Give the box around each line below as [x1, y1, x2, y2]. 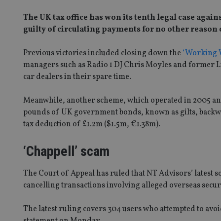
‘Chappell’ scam [23, 143, 110, 159]
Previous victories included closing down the [23, 47, 183, 59]
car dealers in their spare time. [23, 71, 131, 82]
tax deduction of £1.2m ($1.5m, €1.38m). [23, 118, 160, 130]
